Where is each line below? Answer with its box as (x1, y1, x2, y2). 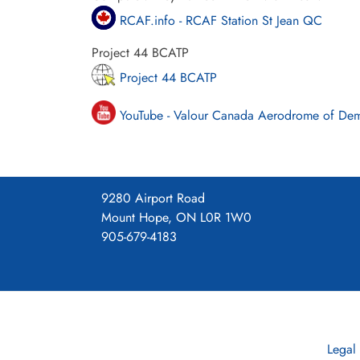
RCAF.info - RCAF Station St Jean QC (116, 10, 322, 30)
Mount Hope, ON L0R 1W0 (101, 207, 252, 227)
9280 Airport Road (101, 188, 205, 207)
